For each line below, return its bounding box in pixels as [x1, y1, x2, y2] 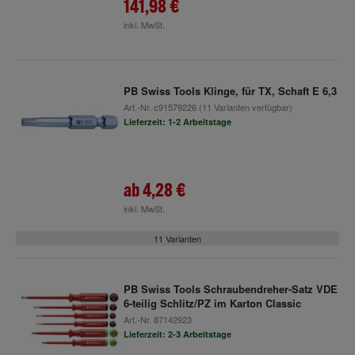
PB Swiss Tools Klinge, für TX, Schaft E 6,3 [123, 83, 337, 98]
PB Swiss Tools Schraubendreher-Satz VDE [123, 281, 338, 296]
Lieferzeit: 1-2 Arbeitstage [123, 116, 231, 128]
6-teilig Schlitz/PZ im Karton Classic [123, 296, 301, 311]
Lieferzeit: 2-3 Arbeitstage [123, 328, 231, 340]
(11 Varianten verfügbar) [196, 101, 292, 113]
